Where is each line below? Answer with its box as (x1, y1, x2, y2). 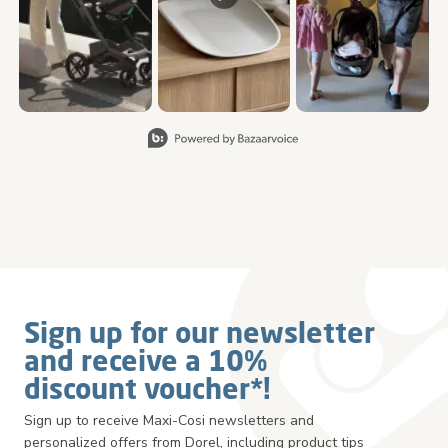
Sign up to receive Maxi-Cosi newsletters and (24, 410, 314, 430)
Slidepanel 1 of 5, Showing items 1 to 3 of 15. (16, 112, 310, 130)
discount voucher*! (24, 370, 271, 405)
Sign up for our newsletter (24, 314, 375, 349)
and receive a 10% (24, 342, 267, 377)
